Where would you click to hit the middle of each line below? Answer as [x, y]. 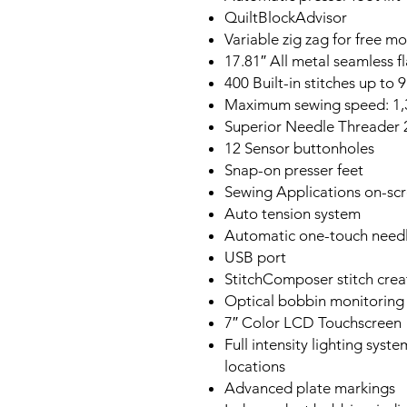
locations [255, 366]
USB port [255, 257]
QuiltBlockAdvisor [286, 17]
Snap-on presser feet [294, 170]
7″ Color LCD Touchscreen [313, 323]
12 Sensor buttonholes [299, 148]
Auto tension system [293, 213]
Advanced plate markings [310, 388]
